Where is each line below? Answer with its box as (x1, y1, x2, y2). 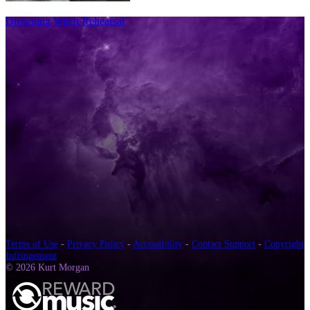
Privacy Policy (67, 237, 125, 249)
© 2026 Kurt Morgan (6, 261, 89, 273)
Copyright (264, 237, 304, 249)
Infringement (6, 249, 57, 261)
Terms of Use (6, 237, 58, 249)
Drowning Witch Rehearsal (6, 15, 125, 27)
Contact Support (192, 237, 255, 249)
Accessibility (133, 237, 183, 249)
